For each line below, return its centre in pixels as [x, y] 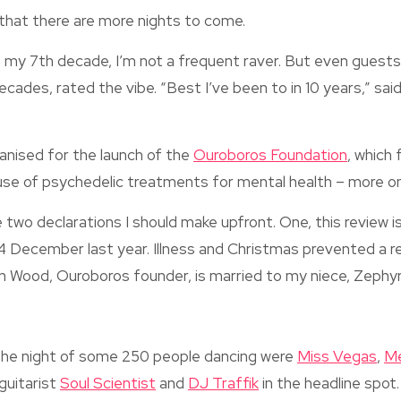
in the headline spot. [329, 383]
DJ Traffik [223, 383]
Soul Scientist [108, 383]
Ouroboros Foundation [270, 155]
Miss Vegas [337, 356]
